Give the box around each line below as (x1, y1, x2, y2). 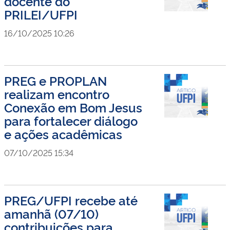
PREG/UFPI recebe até (4, 191, 138, 208)
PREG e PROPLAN (4, 72, 107, 89)
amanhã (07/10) (4, 205, 99, 222)
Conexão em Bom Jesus (4, 99, 142, 116)
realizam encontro (4, 85, 109, 102)
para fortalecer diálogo (4, 112, 138, 129)
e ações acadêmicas (4, 125, 122, 142)
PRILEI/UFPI (4, 6, 78, 23)
